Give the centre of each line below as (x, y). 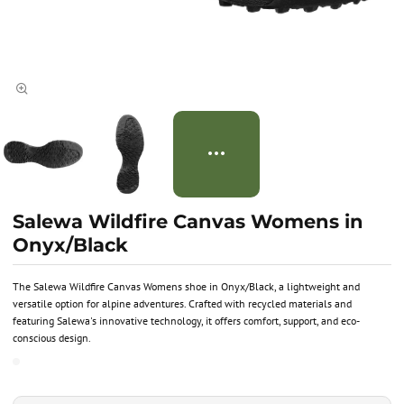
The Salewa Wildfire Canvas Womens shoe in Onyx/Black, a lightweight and (186, 286)
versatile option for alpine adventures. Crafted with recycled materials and (182, 303)
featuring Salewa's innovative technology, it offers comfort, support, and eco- (186, 320)
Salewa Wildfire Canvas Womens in (188, 221)
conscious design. (52, 337)
